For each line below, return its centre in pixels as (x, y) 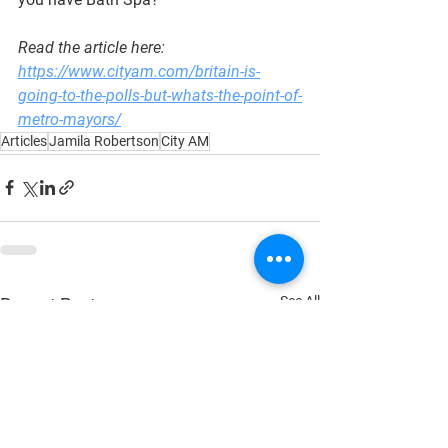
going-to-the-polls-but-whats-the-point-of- (160, 95)
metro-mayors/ (69, 119)
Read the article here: (93, 47)
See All (300, 300)
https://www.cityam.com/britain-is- (139, 71)
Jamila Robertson (104, 140)
